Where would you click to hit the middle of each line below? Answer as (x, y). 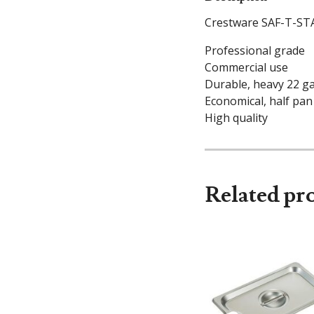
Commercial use (246, 68)
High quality (236, 118)
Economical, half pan (259, 101)
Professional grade (255, 51)
